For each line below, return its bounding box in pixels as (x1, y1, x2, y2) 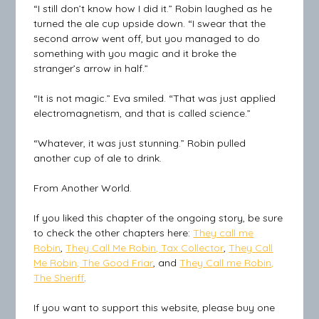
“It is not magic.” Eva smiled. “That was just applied (33, 92, 276, 105)
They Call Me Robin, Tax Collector (66, 241, 224, 255)
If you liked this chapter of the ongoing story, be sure (33, 211, 283, 225)
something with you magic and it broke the (33, 47, 237, 61)
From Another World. (33, 182, 132, 195)
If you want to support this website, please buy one (33, 301, 276, 315)
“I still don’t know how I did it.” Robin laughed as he (33, 2, 273, 16)
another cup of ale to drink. (33, 152, 162, 165)
